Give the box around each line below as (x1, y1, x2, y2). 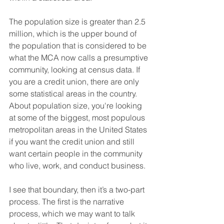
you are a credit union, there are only (9, 76, 141, 86)
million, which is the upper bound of (9, 28, 138, 38)
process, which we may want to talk (9, 208, 137, 218)
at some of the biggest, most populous (9, 112, 147, 122)
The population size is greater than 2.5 (9, 16, 147, 26)
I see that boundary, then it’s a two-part (9, 184, 146, 194)
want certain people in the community (9, 148, 144, 158)
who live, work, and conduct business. (9, 160, 145, 170)
